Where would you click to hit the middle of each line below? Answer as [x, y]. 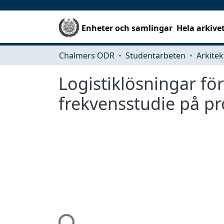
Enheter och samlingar [127, 28]
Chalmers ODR [87, 55]
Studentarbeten [155, 55]
